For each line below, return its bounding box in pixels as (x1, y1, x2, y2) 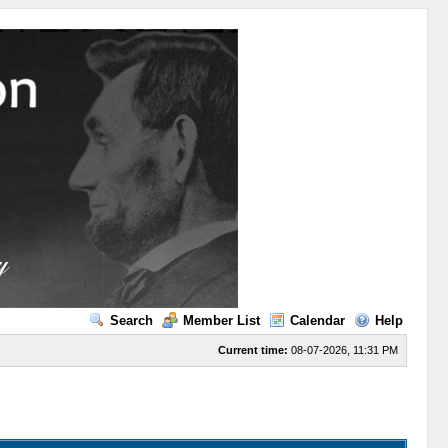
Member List (182, 313, 260, 328)
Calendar (289, 313, 345, 328)
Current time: (217, 344, 288, 356)
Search (109, 313, 153, 328)
